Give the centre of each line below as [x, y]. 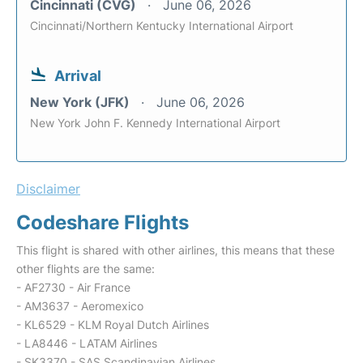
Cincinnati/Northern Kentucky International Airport [162, 26]
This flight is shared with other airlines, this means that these [175, 250]
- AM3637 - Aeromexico [80, 306]
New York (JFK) [81, 102]
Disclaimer [48, 189]
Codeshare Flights [102, 222]
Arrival [78, 76]
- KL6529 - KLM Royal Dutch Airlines [113, 325]
